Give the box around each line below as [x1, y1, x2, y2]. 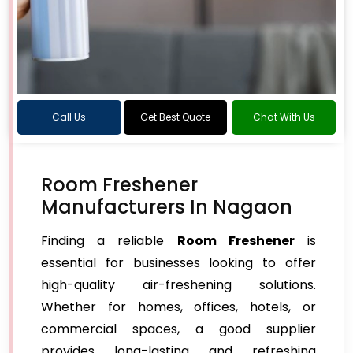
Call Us [52, 110, 87, 124]
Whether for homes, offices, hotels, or [41, 298, 316, 316]
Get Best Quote [140, 110, 210, 124]
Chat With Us [252, 110, 315, 124]
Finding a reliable [41, 232, 177, 250]
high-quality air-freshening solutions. [41, 276, 316, 294]
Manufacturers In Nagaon [41, 194, 292, 220]
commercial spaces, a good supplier [41, 320, 316, 338]
